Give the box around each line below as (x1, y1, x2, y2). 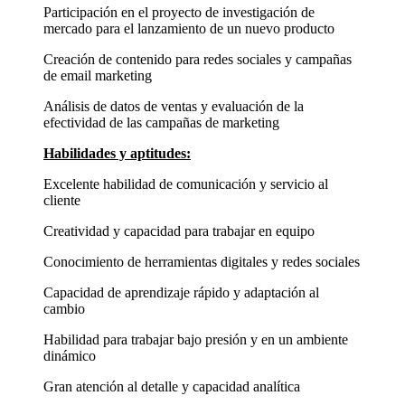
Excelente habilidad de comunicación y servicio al (43, 176, 328, 193)
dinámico (43, 348, 96, 364)
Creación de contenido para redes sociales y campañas (43, 52, 352, 68)
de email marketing (43, 68, 152, 84)
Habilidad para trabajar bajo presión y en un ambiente (43, 332, 348, 348)
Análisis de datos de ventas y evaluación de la (43, 99, 304, 115)
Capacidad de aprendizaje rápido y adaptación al (43, 285, 319, 301)
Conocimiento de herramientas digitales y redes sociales (43, 254, 360, 270)
